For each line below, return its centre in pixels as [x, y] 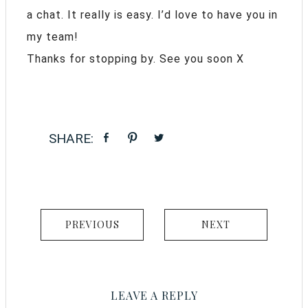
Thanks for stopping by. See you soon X [135, 58]
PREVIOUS [92, 224]
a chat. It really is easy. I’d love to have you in [152, 14]
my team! [53, 36]
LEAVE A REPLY [154, 295]
